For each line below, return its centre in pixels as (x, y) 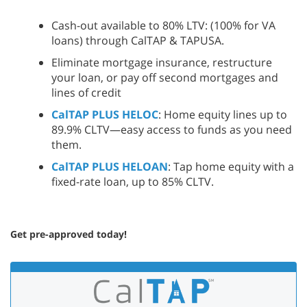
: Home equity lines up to (223, 114)
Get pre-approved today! (69, 234)
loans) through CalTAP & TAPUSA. (138, 40)
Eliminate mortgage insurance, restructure (162, 62)
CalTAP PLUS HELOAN (110, 167)
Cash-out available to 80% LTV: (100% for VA (163, 25)
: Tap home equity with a (231, 167)
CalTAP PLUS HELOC (105, 114)
